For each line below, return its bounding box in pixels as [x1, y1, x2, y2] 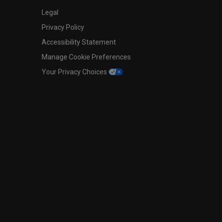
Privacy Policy [41, 23, 84, 31]
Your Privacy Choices [41, 67, 109, 76]
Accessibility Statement [41, 38, 116, 46]
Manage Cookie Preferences [41, 53, 131, 61]
